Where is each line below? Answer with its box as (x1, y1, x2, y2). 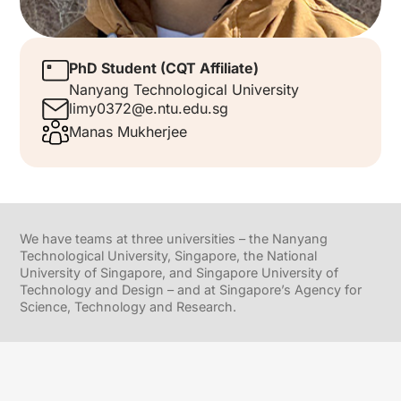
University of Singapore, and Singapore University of (20, 265, 339, 281)
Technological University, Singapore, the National (20, 248, 318, 264)
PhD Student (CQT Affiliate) (69, 59, 260, 77)
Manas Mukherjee (69, 123, 188, 141)
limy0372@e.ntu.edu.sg (69, 99, 229, 118)
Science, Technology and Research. (20, 299, 237, 315)
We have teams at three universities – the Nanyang (20, 231, 328, 247)
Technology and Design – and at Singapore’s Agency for (20, 282, 363, 298)
